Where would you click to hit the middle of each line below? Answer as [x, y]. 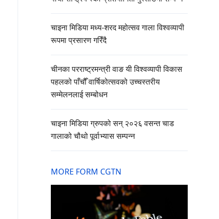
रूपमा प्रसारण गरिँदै [79, 40]
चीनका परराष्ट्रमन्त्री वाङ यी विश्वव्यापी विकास [117, 69]
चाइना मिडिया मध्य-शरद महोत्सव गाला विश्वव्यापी [118, 28]
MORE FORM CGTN [86, 172]
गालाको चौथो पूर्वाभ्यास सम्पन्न [93, 136]
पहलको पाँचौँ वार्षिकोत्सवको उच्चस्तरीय [105, 82]
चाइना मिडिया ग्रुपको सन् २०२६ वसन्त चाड [112, 123]
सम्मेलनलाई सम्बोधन [79, 95]
